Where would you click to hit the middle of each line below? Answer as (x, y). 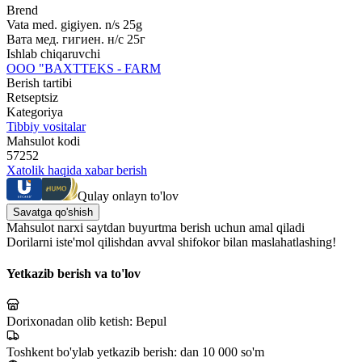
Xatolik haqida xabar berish (77, 170)
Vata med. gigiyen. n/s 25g (74, 24)
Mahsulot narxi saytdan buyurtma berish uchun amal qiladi (156, 227)
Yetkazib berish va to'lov (74, 274)
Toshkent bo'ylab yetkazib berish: (93, 352)
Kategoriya (35, 112)
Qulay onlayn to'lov (128, 196)
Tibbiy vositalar (46, 126)
